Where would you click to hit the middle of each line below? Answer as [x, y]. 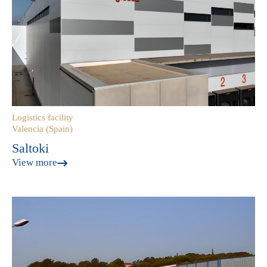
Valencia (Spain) [42, 129]
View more [35, 162]
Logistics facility [43, 117]
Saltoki [30, 148]
